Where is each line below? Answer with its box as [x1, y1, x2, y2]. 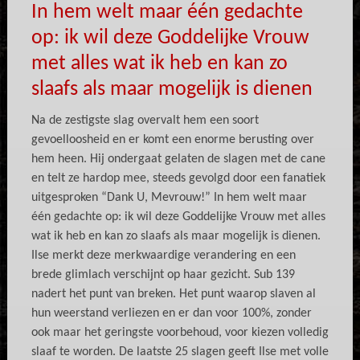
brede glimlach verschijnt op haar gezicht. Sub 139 [31, 268, 295, 282]
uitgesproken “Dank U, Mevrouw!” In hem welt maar [31, 191, 307, 205]
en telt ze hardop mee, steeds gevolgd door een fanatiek [31, 172, 325, 186]
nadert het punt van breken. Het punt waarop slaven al [31, 288, 316, 301]
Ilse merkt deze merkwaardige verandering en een [31, 249, 296, 263]
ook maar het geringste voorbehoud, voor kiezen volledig [31, 326, 329, 340]
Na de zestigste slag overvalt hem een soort [31, 114, 259, 128]
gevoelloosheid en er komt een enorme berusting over [31, 133, 314, 147]
